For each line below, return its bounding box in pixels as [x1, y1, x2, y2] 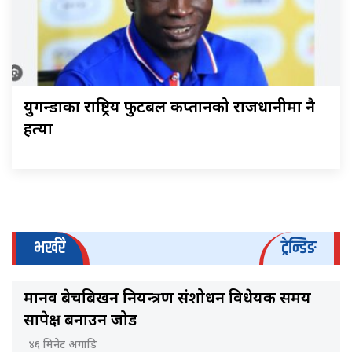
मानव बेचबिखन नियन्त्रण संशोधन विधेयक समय [24, 289, 311, 310]
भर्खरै [34, 234, 65, 262]
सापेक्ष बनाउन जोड [24, 311, 137, 332]
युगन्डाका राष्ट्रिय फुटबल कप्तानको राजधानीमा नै [24, 98, 315, 119]
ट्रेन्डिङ [281, 234, 316, 262]
